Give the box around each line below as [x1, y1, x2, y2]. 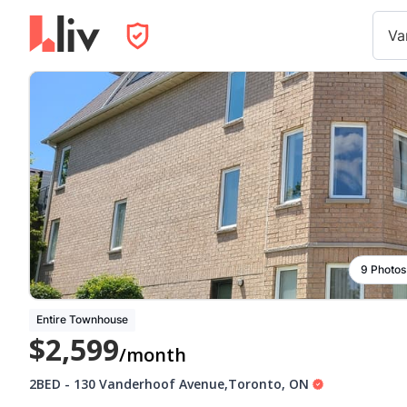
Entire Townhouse [36, 313, 128, 327]
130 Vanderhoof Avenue [74, 374, 224, 392]
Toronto [228, 374, 282, 392]
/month [119, 342, 186, 367]
